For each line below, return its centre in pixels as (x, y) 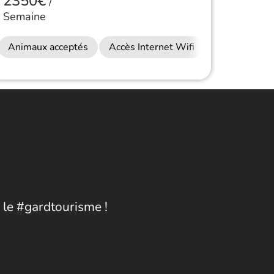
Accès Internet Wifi (151, 47)
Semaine (24, 17)
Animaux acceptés (48, 47)
